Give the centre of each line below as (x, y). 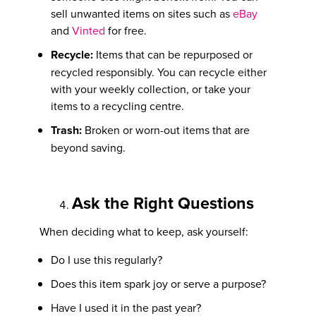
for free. (126, 30)
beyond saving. (89, 147)
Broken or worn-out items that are (166, 129)
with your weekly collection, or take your (151, 89)
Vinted (89, 30)
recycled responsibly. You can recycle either (159, 72)
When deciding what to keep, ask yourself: (144, 231)
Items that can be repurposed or (173, 54)
